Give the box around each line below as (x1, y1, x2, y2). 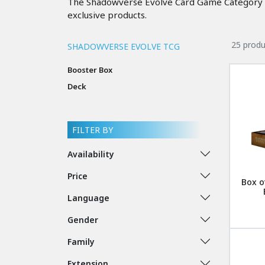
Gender (67, 214, 98, 225)
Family (67, 235, 95, 247)
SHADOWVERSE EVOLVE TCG (67, 40, 180, 52)
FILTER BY (72, 124, 113, 135)
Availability (67, 148, 114, 160)
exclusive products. (67, 8, 147, 21)
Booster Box (67, 64, 112, 75)
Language (67, 192, 109, 203)
